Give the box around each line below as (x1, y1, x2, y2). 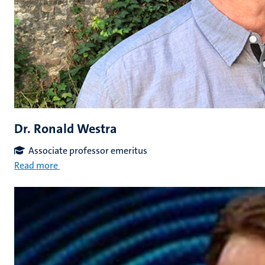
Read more (14, 159, 58, 172)
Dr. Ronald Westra (14, 120, 117, 137)
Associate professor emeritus (28, 144, 147, 157)
